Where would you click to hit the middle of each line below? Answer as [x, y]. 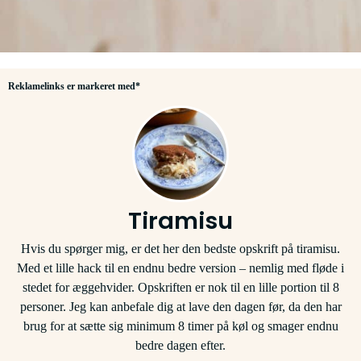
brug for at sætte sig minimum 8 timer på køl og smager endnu [180, 326]
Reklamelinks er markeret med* [74, 86]
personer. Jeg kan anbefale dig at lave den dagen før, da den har [180, 306]
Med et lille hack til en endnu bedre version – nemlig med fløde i [180, 268]
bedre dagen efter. [180, 345]
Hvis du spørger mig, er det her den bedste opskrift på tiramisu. [180, 248]
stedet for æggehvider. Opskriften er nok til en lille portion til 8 [180, 287]
